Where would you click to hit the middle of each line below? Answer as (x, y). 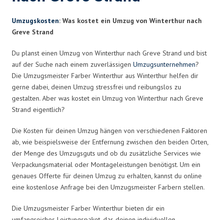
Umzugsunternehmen (164, 64)
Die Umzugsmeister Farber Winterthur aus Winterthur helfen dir (105, 75)
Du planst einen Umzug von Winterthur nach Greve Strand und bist (109, 53)
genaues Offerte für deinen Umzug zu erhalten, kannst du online (107, 176)
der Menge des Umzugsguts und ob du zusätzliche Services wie (106, 153)
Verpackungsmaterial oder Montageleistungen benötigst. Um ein (106, 164)
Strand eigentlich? (38, 109)
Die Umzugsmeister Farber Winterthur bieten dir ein (88, 208)
